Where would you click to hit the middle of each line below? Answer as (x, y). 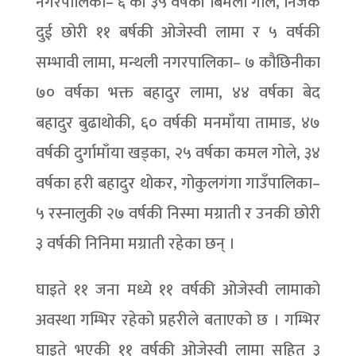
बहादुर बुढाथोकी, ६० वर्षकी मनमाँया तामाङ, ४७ (178, 123)
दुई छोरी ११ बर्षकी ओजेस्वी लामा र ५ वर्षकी (178, 33)
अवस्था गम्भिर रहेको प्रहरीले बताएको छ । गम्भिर (178, 320)
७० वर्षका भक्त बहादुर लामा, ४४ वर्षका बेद (178, 93)
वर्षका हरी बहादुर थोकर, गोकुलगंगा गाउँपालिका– (178, 184)
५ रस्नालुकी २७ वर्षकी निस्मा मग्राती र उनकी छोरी (178, 214)
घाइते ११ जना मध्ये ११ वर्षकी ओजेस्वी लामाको (178, 290)
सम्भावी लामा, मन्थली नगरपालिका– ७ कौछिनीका (178, 63)
